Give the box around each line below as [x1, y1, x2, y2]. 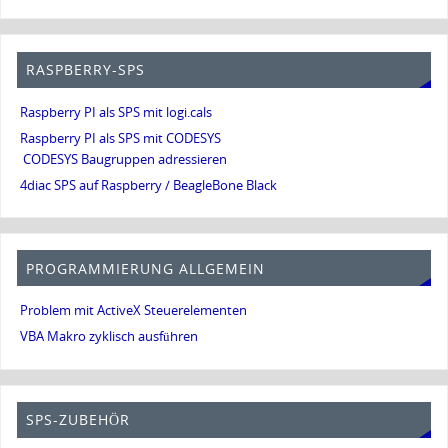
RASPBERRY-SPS [25, 60, 145, 80]
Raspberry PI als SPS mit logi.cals [20, 103, 213, 121]
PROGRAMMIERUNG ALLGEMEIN [25, 258, 265, 278]
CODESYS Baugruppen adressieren [23, 150, 228, 168]
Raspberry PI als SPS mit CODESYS [20, 129, 222, 147]
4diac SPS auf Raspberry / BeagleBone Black [20, 176, 278, 194]
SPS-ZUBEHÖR [25, 410, 130, 430]
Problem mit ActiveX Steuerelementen [20, 302, 248, 320]
